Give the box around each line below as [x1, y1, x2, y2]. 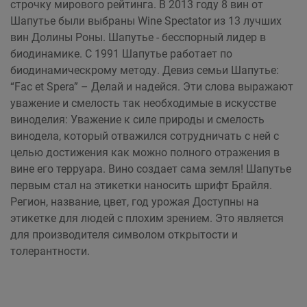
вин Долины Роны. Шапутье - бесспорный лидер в [10, 31, 266, 44]
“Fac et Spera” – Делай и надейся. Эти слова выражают [10, 80, 293, 93]
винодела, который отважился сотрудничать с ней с [10, 130, 279, 143]
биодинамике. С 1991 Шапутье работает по [10, 47, 232, 60]
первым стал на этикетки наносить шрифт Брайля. [10, 179, 272, 192]
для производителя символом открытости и [10, 228, 238, 241]
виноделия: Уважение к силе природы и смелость [10, 113, 265, 126]
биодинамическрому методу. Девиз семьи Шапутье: [10, 64, 279, 77]
